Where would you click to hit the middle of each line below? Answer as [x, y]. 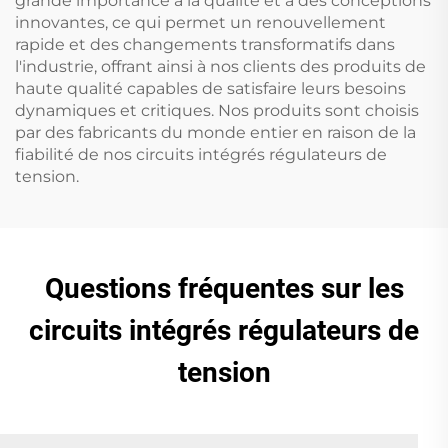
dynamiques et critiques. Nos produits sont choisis [217, 111]
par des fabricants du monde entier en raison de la [215, 133]
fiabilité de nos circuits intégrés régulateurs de [201, 155]
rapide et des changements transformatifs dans [205, 45]
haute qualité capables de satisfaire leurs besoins [210, 89]
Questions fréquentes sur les [224, 289]
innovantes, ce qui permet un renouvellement [200, 23]
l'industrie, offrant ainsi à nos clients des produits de [220, 67]
